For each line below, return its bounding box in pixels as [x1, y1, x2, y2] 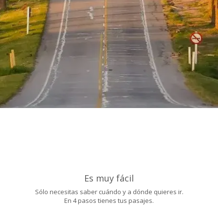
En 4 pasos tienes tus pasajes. [64, 196, 154, 205]
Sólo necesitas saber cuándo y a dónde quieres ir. [35, 187, 183, 196]
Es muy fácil [84, 172, 134, 184]
